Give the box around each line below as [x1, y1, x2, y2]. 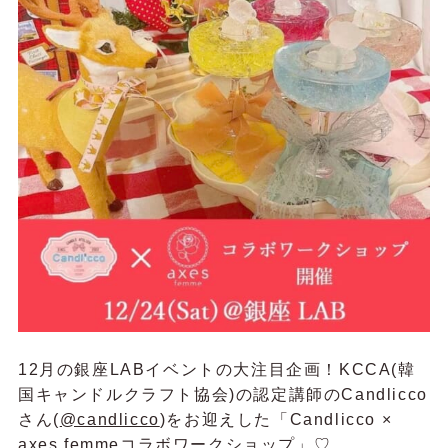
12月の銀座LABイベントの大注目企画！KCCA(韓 [17, 361, 416, 379]
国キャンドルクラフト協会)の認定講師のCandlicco [17, 386, 428, 404]
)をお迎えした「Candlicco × [159, 411, 393, 429]
